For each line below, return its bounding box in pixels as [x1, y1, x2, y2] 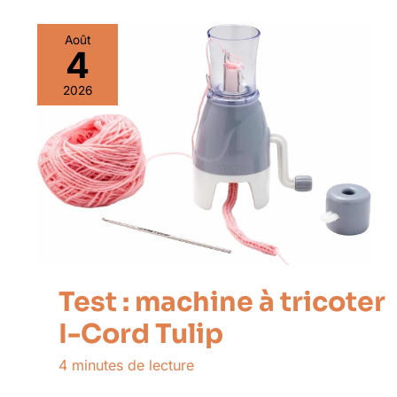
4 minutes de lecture [58, 355, 194, 374]
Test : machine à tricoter [58, 284, 385, 319]
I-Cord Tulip [58, 316, 223, 351]
